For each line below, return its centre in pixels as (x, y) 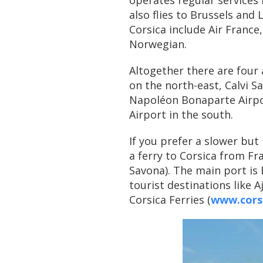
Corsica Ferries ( (170, 200)
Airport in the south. (181, 114)
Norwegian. (158, 44)
